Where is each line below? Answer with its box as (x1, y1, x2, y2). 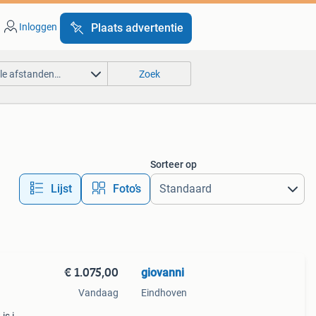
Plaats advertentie (90, 21, 183, 35)
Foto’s (112, 182, 141, 195)
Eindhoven (140, 287, 187, 298)
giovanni (140, 266, 184, 279)
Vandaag (78, 287, 119, 298)
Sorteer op (150, 159, 197, 170)
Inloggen (18, 21, 57, 32)
